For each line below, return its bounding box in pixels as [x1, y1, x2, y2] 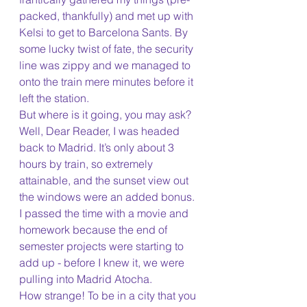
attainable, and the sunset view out [19, 173, 191, 188]
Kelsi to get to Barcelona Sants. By [19, 25, 191, 40]
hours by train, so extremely [19, 157, 156, 171]
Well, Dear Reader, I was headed [19, 124, 182, 138]
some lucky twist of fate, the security [19, 42, 196, 56]
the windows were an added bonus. [19, 190, 197, 204]
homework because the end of [19, 223, 170, 237]
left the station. [19, 91, 89, 106]
